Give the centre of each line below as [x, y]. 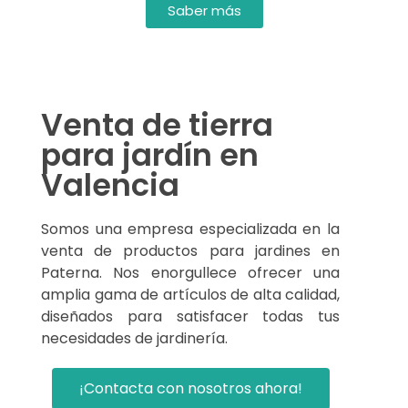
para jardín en [150, 155]
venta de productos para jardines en [190, 250]
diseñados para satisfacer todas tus [190, 316]
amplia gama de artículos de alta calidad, [190, 294]
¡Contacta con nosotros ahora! [190, 388]
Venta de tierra [157, 125]
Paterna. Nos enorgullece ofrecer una [190, 272]
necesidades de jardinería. [134, 338]
